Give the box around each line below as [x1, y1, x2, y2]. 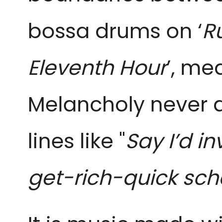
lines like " [28, 127, 125, 155]
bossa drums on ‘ [28, 17, 202, 45]
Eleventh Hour [28, 54, 166, 82]
